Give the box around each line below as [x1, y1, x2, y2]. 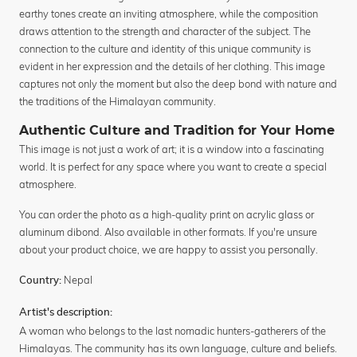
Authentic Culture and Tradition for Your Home [19, 123, 335, 139]
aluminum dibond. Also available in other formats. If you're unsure [19, 226, 317, 239]
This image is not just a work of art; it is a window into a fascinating [19, 143, 324, 156]
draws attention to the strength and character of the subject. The [19, 25, 311, 38]
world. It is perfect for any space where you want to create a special [19, 160, 327, 174]
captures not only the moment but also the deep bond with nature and [19, 77, 337, 91]
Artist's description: [19, 308, 112, 319]
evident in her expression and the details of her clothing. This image [19, 60, 325, 73]
